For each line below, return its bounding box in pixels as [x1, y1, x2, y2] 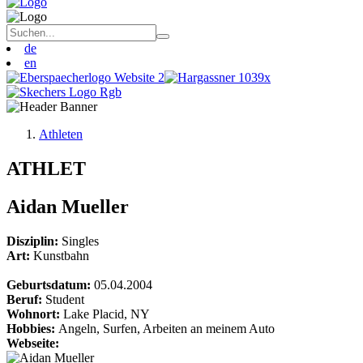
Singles [62, 233, 99, 248]
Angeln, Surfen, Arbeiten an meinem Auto [58, 321, 275, 335]
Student [45, 292, 84, 306]
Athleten [39, 127, 83, 141]
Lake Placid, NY [63, 306, 150, 321]
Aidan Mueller [6, 195, 134, 217]
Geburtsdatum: [6, 277, 94, 292]
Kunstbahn [33, 248, 89, 263]
